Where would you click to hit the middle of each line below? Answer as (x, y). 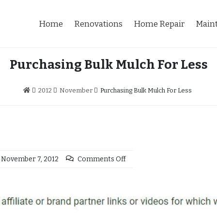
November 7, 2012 (30, 159)
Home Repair (159, 24)
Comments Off (102, 159)
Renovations (98, 24)
